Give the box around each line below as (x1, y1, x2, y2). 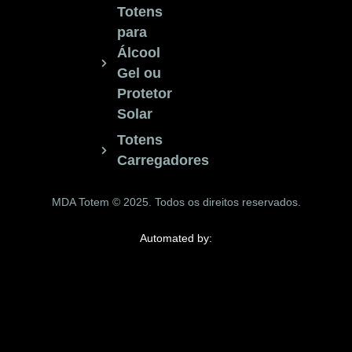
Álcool (116, 45, 160, 61)
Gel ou (116, 65, 161, 82)
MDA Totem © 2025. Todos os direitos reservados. (51, 196, 301, 209)
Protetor (116, 86, 172, 102)
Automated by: (140, 231, 212, 244)
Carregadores (116, 152, 209, 169)
